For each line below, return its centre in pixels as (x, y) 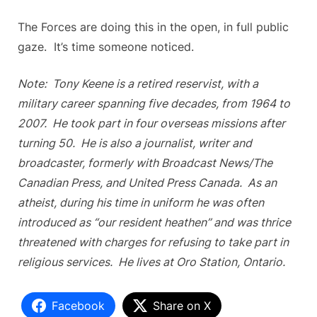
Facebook (78, 305)
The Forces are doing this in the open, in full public (153, 27)
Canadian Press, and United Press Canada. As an (147, 182)
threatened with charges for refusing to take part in (153, 242)
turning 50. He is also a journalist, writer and (135, 143)
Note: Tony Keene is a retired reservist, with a (138, 83)
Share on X (182, 305)
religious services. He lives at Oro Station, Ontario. (151, 261)
